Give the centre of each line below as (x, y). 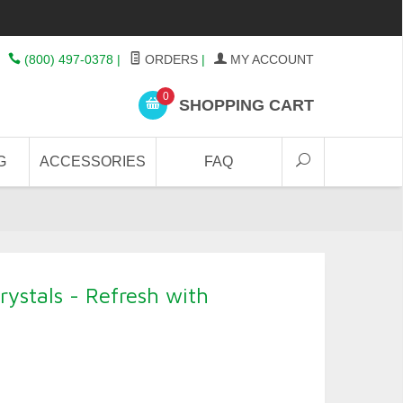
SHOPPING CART (244, 105)
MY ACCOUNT (270, 59)
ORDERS (170, 59)
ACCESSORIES (93, 161)
